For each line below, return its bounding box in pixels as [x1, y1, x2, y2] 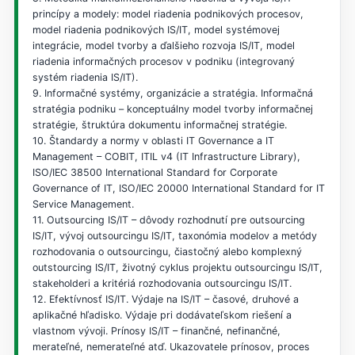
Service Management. [32, 197, 134, 210]
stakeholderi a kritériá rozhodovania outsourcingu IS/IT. [32, 277, 292, 289]
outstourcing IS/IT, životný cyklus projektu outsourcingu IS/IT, [32, 261, 323, 273]
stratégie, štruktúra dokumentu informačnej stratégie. [32, 118, 287, 131]
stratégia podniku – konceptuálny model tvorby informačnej [32, 102, 313, 115]
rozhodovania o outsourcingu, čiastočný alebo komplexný [32, 245, 302, 258]
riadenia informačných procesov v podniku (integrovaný [32, 55, 295, 67]
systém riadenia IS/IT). [32, 71, 138, 83]
